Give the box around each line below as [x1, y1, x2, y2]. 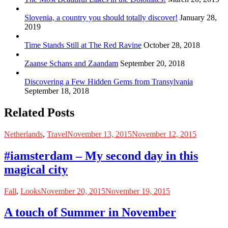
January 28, [180, 13, 217, 22]
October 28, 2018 [144, 40, 200, 49]
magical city [4, 162, 68, 176]
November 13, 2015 [67, 129, 132, 138]
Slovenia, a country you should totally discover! [24, 13, 178, 22]
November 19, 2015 [105, 186, 170, 195]
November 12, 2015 [132, 129, 196, 138]
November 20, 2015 [41, 186, 105, 195]
